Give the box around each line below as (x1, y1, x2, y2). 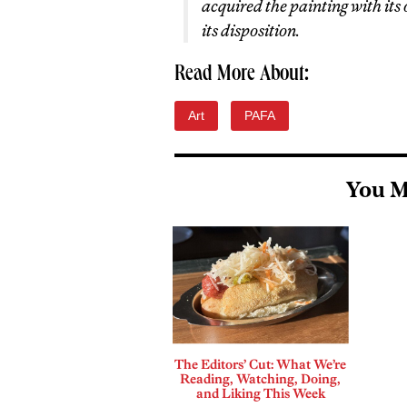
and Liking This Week (195, 384, 325, 402)
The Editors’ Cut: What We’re (174, 355, 347, 372)
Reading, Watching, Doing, (180, 370, 342, 387)
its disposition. (202, 20, 300, 41)
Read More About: (174, 65, 309, 86)
